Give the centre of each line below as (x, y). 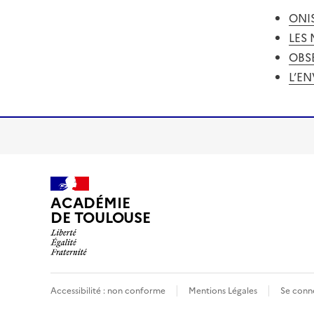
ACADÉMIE (90, 203)
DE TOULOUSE (101, 218)
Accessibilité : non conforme (108, 291)
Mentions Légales (223, 291)
